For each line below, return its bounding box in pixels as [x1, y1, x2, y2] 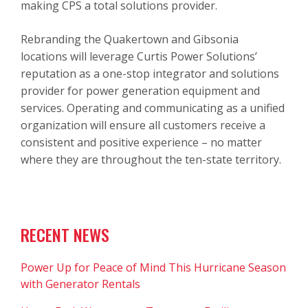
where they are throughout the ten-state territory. [21, 151, 281, 167]
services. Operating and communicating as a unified [21, 100, 285, 115]
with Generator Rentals [21, 276, 140, 291]
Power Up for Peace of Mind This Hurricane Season [21, 259, 286, 275]
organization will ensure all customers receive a [21, 117, 265, 133]
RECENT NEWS [21, 221, 109, 247]
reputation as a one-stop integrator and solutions [21, 65, 279, 81]
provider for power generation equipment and [21, 82, 260, 98]
